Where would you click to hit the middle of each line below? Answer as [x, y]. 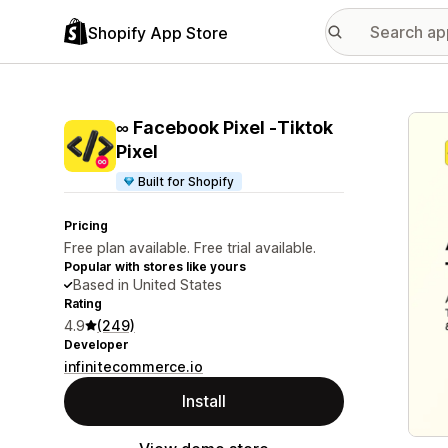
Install [204, 401]
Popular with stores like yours [155, 266]
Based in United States [147, 284]
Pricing [86, 225]
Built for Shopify [186, 181]
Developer [96, 344]
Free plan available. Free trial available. [190, 247]
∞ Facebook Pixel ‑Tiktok [224, 127]
